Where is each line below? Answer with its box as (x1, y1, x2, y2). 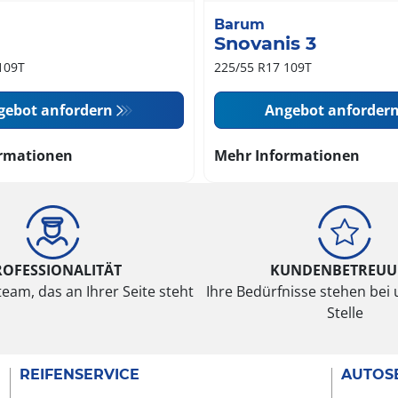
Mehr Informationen (214, 146, 361, 166)
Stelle (326, 303, 363, 323)
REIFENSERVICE (19, 366, 139, 384)
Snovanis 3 (214, 32, 317, 55)
